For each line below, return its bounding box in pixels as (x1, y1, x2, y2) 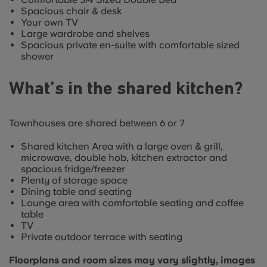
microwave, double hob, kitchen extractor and (21, 152, 227, 163)
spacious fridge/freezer (21, 163, 125, 175)
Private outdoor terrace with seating (21, 231, 182, 243)
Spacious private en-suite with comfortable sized (21, 39, 240, 51)
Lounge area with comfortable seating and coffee (21, 197, 244, 209)
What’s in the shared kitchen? (9, 80, 243, 99)
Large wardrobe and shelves (21, 28, 150, 39)
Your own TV (21, 17, 78, 28)
